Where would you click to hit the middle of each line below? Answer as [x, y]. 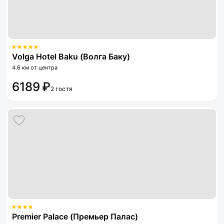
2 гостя [61, 89]
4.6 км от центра [35, 67]
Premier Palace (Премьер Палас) [75, 216]
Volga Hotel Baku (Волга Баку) [71, 56]
